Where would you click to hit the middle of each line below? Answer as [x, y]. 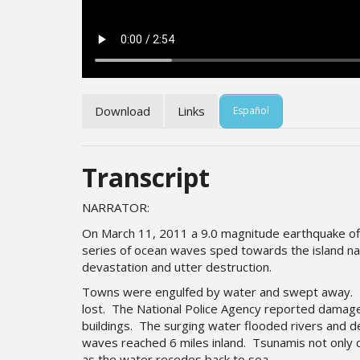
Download [123, 110]
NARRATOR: [116, 207]
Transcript [146, 177]
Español [251, 110]
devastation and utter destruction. [177, 266]
